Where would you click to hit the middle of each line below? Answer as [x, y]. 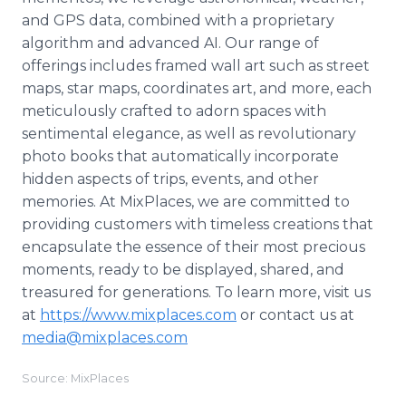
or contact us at [295, 315]
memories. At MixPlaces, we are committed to [186, 202]
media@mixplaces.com [105, 338]
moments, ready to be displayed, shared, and [183, 270]
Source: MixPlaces [75, 378]
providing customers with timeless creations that [198, 224]
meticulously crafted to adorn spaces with [174, 111]
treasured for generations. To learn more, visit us [196, 292]
